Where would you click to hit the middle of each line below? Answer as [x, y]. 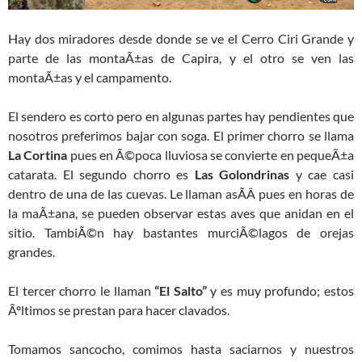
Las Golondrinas [242, 175]
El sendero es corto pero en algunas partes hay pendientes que [181, 116]
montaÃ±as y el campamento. [90, 78]
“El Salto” [181, 291]
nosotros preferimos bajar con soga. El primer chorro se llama [181, 136]
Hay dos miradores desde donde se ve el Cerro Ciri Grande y [181, 39]
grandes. [32, 252]
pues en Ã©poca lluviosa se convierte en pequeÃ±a [211, 155]
